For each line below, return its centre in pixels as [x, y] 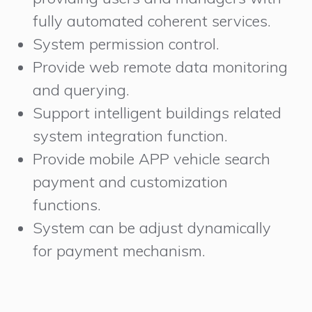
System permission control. [126, 44]
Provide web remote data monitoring [161, 67]
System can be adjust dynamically [152, 228]
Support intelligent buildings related [157, 113]
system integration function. [131, 136]
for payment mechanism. [119, 251]
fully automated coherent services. [152, 21]
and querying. [81, 90]
